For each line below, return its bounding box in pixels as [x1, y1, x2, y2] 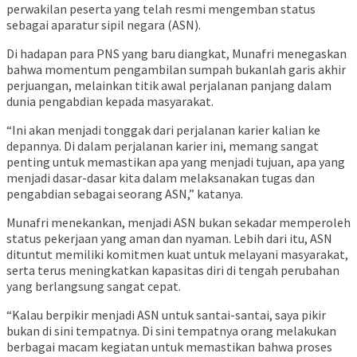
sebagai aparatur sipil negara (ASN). [6, 17, 201, 33]
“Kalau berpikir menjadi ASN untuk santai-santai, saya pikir [6, 307, 326, 324]
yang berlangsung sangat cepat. [6, 278, 181, 295]
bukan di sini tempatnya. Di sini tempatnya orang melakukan [6, 323, 336, 339]
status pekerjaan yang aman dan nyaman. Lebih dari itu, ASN [6, 230, 332, 247]
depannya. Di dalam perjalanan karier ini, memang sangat [6, 138, 319, 155]
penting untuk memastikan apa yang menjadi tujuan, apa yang [6, 154, 345, 171]
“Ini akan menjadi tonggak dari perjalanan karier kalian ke [6, 122, 320, 139]
